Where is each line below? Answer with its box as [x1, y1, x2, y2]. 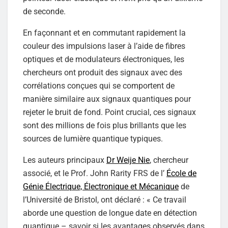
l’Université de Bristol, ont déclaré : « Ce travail [23, 194, 186, 205]
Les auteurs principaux [23, 155, 106, 165]
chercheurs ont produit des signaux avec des [23, 67, 182, 77]
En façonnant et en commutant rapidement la [23, 27, 186, 38]
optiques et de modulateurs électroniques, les [23, 54, 184, 64]
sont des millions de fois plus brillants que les [23, 120, 186, 130]
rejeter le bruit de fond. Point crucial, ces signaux [23, 107, 196, 117]
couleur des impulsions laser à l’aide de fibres [23, 41, 185, 51]
